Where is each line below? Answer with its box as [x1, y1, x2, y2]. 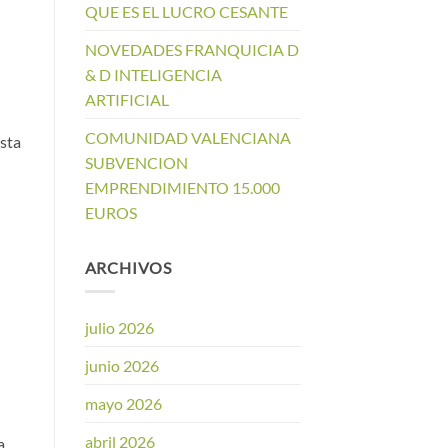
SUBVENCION [84, 152, 188, 172]
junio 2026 [84, 356, 159, 376]
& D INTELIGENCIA [84, 64, 222, 84]
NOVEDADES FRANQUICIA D [84, 39, 299, 59]
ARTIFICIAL [84, 89, 169, 109]
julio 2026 [84, 318, 154, 338]
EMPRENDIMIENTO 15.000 [84, 177, 280, 197]
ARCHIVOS [84, 257, 172, 277]
